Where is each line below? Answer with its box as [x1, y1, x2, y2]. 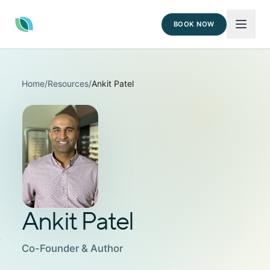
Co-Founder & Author [22, 242, 123, 254]
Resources [48, 78, 89, 89]
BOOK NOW [173, 19, 215, 28]
